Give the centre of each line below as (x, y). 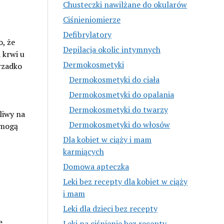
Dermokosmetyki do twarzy (119, 109)
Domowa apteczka (96, 166)
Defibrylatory (87, 34)
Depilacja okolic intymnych (112, 49)
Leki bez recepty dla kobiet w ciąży (125, 181)
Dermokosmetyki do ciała (114, 79)
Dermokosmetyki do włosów (120, 124)
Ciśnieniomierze (92, 19)
